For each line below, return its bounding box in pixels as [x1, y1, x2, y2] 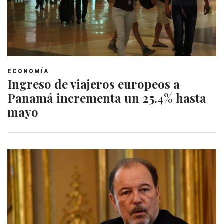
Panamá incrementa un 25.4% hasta [7, 90, 206, 106]
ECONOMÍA [7, 68, 49, 75]
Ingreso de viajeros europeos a [7, 76, 180, 92]
